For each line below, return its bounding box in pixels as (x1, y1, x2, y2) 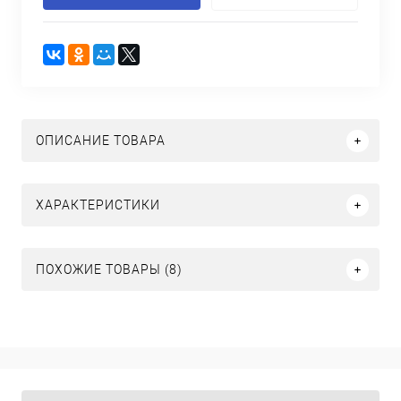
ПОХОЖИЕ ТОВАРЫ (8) (36, 262, 183, 277)
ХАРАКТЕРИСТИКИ (36, 198, 160, 212)
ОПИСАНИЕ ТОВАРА (36, 133, 166, 148)
